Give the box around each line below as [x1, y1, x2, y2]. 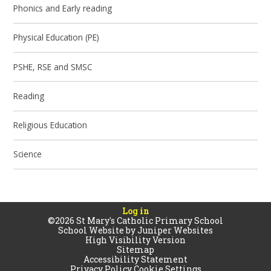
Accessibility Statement [83, 253, 188, 265]
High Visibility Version [85, 233, 186, 246]
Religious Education [13, 119, 88, 131]
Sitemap [117, 243, 154, 255]
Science [13, 148, 42, 160]
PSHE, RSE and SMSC [13, 60, 93, 73]
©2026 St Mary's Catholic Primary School [48, 214, 223, 226]
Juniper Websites [137, 224, 213, 236]
